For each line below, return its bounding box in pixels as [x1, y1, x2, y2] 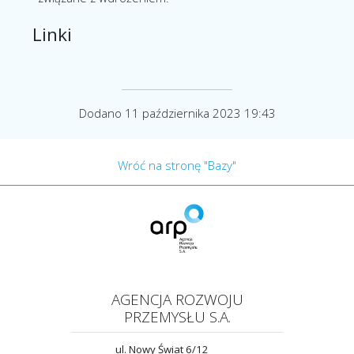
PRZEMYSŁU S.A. [123, 307, 231, 327]
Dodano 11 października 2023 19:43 [78, 104, 276, 121]
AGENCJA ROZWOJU [111, 289, 243, 310]
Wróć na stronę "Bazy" [118, 156, 236, 173]
